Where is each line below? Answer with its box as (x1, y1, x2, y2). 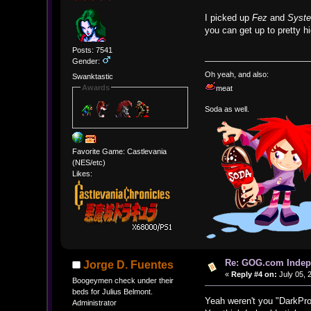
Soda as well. (205, 104, 250, 113)
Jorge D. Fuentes (83, 258, 174, 271)
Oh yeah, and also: (205, 69, 269, 78)
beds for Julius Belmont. (72, 287, 153, 296)
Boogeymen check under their (72, 276, 174, 285)
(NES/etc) (72, 158, 106, 167)
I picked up (205, 12, 253, 24)
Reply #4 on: (230, 269, 277, 278)
